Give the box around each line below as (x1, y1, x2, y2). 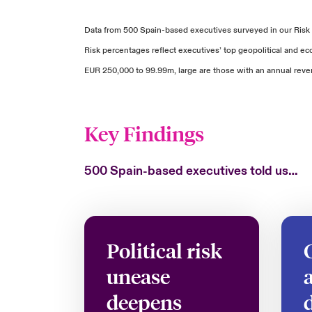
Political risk (106, 237, 222, 264)
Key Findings (84, 120, 204, 147)
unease (106, 263, 170, 290)
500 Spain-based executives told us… (84, 163, 298, 179)
